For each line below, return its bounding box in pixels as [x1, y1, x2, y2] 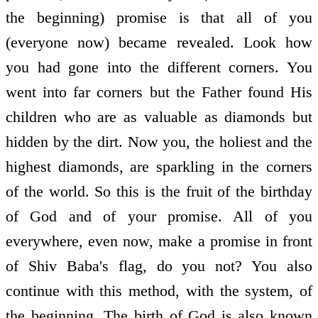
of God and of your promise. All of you [6, 207, 312, 226]
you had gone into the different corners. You [6, 58, 312, 77]
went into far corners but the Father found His [6, 83, 312, 102]
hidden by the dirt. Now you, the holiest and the [6, 133, 312, 151]
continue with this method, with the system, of [6, 282, 312, 300]
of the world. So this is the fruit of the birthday [6, 182, 312, 201]
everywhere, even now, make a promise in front [6, 232, 312, 251]
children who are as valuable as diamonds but [6, 108, 312, 126]
